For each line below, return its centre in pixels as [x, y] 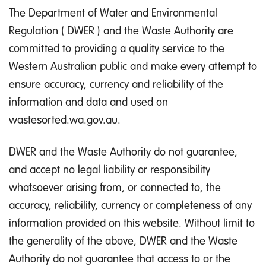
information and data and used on [88, 101]
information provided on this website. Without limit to [132, 222]
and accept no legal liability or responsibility [110, 169]
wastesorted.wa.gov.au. [65, 119]
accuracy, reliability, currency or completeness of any [130, 204]
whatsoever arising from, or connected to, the [115, 186]
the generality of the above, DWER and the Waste [123, 240]
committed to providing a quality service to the [117, 47]
